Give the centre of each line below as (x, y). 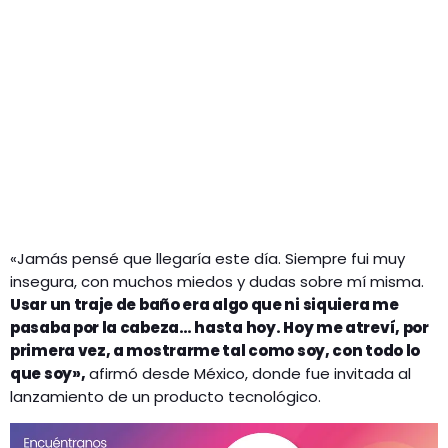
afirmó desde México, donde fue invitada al (248, 374)
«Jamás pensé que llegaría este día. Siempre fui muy (207, 259)
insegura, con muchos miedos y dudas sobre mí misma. (217, 282)
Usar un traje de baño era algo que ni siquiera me (204, 305)
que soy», (48, 374)
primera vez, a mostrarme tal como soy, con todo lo (215, 351)
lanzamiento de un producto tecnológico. (165, 397)
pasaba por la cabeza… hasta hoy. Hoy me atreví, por (219, 328)
